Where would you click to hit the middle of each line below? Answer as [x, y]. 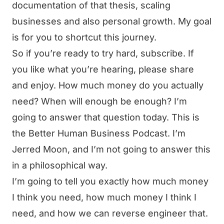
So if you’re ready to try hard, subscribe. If [103, 53]
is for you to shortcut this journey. [84, 37]
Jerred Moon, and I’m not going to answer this [111, 149]
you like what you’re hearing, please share [103, 69]
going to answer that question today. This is [106, 117]
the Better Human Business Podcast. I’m [99, 133]
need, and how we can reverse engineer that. [110, 213]
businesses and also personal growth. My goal [112, 21]
